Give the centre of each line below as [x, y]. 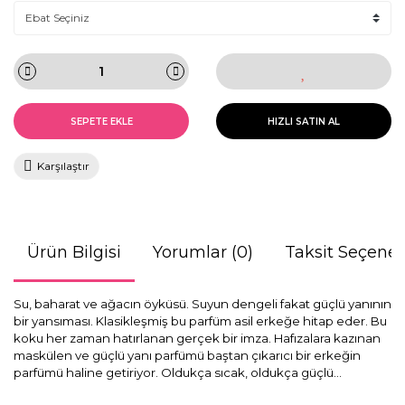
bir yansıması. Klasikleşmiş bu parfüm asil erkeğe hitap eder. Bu [200, 321]
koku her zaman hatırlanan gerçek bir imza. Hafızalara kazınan [197, 338]
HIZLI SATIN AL [304, 121]
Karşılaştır [63, 166]
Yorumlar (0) [203, 252]
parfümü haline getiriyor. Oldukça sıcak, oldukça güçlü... [178, 372]
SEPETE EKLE [101, 121]
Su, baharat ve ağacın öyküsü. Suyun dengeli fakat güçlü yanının [202, 304]
